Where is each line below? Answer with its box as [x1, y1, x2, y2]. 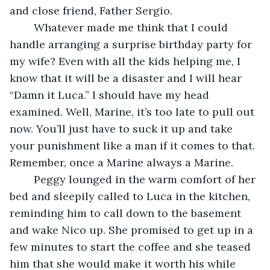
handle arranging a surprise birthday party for [10, 37, 255, 51]
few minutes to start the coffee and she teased [10, 239, 254, 254]
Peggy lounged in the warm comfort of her [22, 172, 34, 186]
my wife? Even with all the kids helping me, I [10, 54, 243, 68]
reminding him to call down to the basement [10, 206, 244, 220]
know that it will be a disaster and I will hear [10, 71, 245, 85]
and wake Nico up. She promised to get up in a [10, 222, 256, 237]
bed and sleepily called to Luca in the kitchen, [10, 189, 253, 203]
